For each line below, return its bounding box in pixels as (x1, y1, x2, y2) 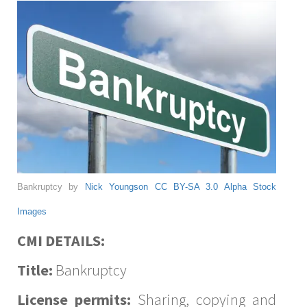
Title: (17, 260, 53, 280)
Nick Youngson (84, 181, 149, 192)
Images (17, 206, 47, 217)
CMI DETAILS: (17, 230, 105, 250)
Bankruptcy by (17, 181, 85, 192)
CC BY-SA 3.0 (154, 181, 219, 192)
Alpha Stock (223, 181, 276, 192)
